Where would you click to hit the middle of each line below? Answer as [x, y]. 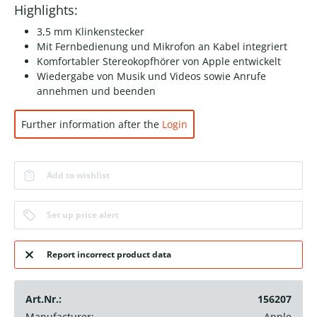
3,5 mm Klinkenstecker [91, 32]
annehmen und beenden [96, 91]
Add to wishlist [78, 175]
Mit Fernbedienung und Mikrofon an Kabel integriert [162, 47]
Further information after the [92, 125]
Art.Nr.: [44, 299]
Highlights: [46, 10]
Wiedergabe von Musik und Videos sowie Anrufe [151, 76]
